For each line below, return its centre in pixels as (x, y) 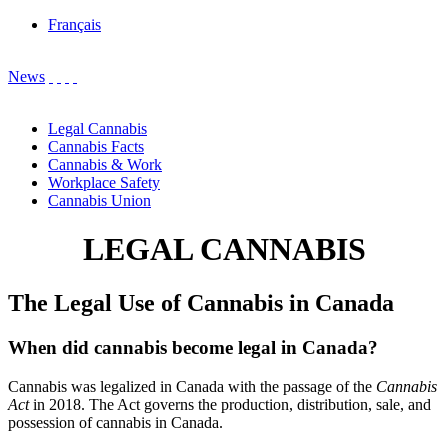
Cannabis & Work (105, 164)
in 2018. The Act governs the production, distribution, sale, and (230, 404)
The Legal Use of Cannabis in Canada (201, 302)
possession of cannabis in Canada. (115, 422)
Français (74, 24)
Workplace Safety (104, 182)
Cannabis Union (99, 200)
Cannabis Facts (96, 146)
